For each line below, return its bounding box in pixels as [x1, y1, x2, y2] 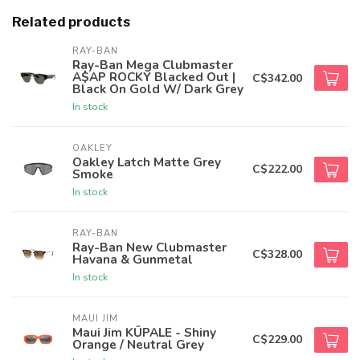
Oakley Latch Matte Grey [72, 153, 221, 170]
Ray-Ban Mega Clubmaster [72, 56, 233, 73]
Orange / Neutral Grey [72, 336, 204, 353]
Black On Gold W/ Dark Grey [72, 80, 243, 97]
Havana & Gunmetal [72, 251, 193, 268]
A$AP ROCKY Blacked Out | [72, 68, 235, 85]
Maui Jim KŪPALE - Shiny [72, 324, 216, 341]
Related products [12, 14, 130, 30]
